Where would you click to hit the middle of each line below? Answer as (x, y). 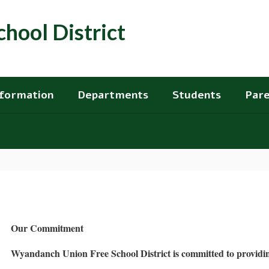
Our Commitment (47, 228)
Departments (113, 95)
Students (197, 95)
